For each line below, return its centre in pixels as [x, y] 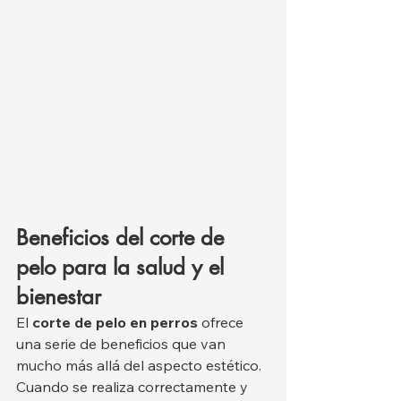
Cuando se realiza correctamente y [134, 387]
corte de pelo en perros [115, 323]
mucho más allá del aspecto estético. [141, 366]
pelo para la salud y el [123, 268]
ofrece [222, 323]
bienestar [59, 297]
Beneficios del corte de [123, 238]
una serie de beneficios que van [123, 344]
